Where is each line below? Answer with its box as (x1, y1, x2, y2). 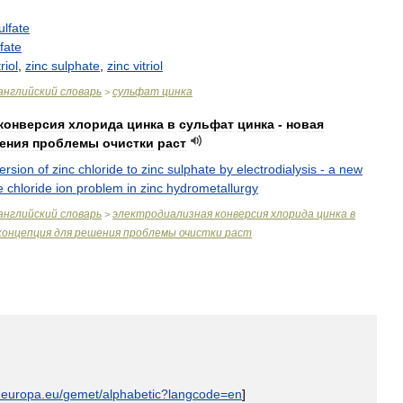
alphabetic (103, 387, 161, 401)
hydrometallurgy (166, 181, 258, 195)
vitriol (133, 58, 163, 73)
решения (75, 227, 121, 239)
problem (76, 181, 123, 195)
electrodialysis (237, 162, 317, 176)
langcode (168, 387, 220, 401)
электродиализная (112, 208, 212, 220)
